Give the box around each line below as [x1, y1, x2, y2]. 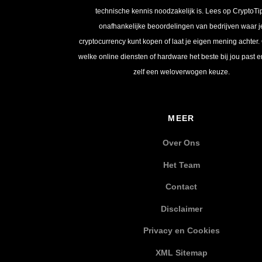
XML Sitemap [155, 247, 208, 257]
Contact [166, 182, 198, 192]
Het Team [163, 160, 200, 170]
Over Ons [163, 138, 201, 148]
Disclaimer [160, 204, 202, 213]
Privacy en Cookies [143, 226, 220, 236]
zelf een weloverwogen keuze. [133, 67, 230, 76]
